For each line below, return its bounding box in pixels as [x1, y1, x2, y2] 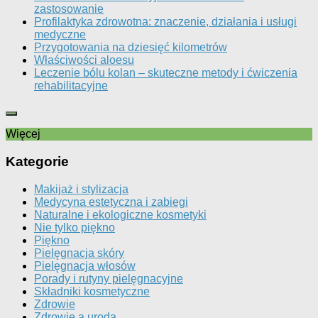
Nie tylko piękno [34, 221, 115, 234]
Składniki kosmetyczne [34, 285, 150, 297]
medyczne [34, 28, 86, 41]
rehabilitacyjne [34, 79, 108, 92]
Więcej [6, 128, 40, 141]
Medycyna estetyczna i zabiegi [34, 195, 188, 208]
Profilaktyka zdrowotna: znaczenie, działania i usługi [34, 16, 297, 28]
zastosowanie [34, 3, 104, 16]
